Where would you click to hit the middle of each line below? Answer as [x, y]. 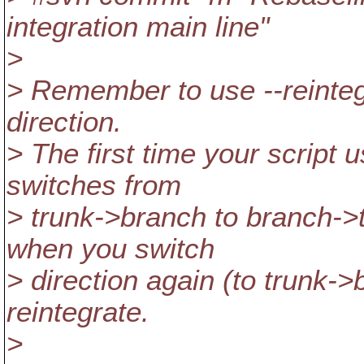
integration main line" [138, 27]
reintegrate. [78, 312]
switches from [94, 185]
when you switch [110, 249]
